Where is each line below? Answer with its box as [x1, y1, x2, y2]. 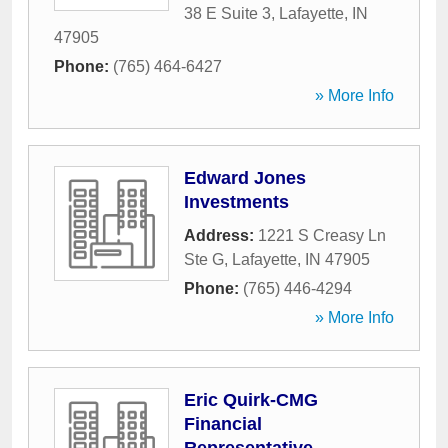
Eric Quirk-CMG [184, 390, 318, 410]
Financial [184, 414, 262, 434]
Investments [184, 192, 289, 212]
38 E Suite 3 [184, 5, 271, 22]
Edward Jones [184, 168, 306, 188]
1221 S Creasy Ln [258, 227, 386, 244]
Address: [184, 227, 258, 244]
